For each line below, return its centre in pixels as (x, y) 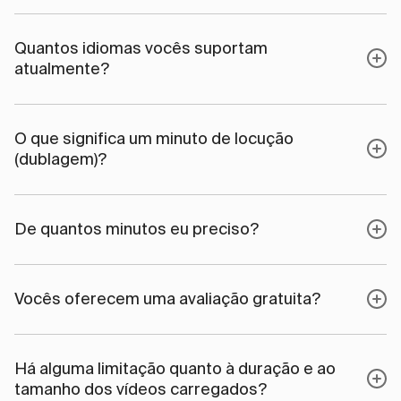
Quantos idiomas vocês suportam (141, 48)
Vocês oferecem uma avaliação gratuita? (167, 299)
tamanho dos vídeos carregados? (141, 389)
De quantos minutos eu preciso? (137, 229)
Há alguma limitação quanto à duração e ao (175, 368)
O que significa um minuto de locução (154, 138)
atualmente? (62, 68)
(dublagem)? (60, 159)
